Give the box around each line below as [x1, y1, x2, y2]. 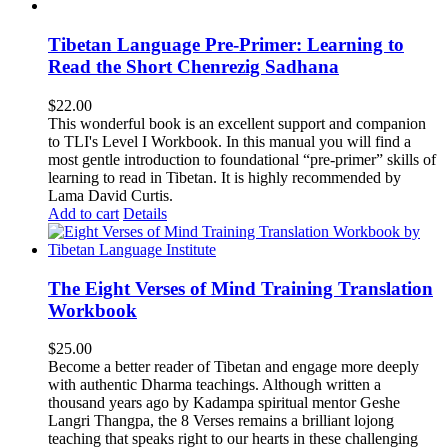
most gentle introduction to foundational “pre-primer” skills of [48, 150, 436, 168]
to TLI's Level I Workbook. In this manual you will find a [48, 132, 411, 150]
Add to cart [48, 204, 119, 222]
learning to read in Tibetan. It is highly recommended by [48, 168, 401, 186]
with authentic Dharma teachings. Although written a [48, 376, 381, 394]
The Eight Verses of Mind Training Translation [48, 277, 433, 299]
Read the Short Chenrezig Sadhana [48, 56, 339, 78]
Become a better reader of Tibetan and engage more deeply [48, 358, 419, 376]
